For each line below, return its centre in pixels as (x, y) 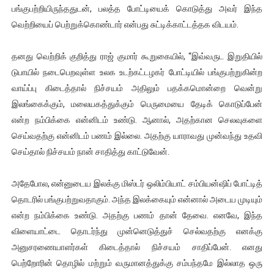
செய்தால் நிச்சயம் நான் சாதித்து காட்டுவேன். (90, 151)
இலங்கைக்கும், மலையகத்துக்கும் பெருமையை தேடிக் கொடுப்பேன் (137, 104)
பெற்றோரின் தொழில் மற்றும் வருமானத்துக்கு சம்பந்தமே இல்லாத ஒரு (137, 263)
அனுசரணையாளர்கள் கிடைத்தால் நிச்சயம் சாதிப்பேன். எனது (137, 247)
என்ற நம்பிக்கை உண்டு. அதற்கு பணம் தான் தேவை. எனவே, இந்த (137, 215)
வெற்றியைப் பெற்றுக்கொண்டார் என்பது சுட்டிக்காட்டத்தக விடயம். (125, 24)
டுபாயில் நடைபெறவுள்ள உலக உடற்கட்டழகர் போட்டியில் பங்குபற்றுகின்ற (137, 72)
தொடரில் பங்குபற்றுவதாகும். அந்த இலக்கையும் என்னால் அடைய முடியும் (137, 199)
